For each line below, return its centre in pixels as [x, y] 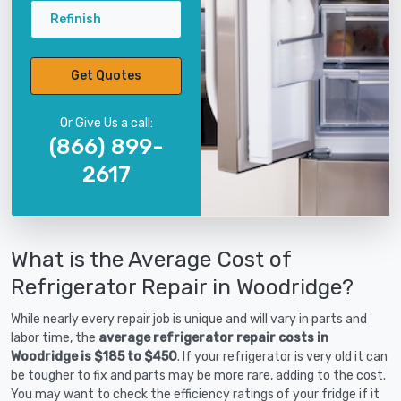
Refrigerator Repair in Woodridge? [182, 286]
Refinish [76, 19]
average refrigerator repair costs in [213, 337]
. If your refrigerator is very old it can [282, 356]
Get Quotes [106, 76]
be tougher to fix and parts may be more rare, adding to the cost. [198, 375]
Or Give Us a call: [106, 123]
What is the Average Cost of [151, 259]
